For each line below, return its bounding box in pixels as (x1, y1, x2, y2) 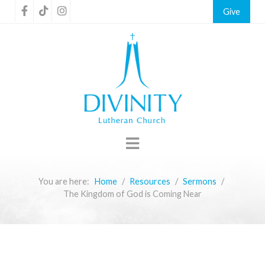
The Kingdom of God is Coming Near (63, 189, 202, 199)
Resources (129, 176, 170, 186)
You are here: (38, 176, 93, 186)
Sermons (182, 176, 216, 186)
